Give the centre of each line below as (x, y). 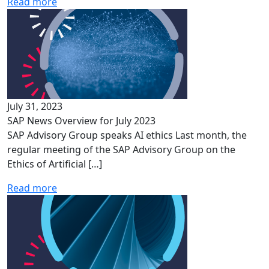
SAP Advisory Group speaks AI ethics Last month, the (127, 135)
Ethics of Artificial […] (55, 164)
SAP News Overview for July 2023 (81, 121)
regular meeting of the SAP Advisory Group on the (121, 150)
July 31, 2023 (35, 106)
